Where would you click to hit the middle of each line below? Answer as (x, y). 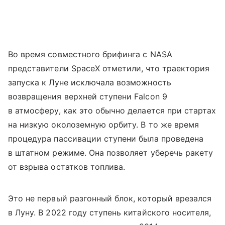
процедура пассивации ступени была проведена (106, 138)
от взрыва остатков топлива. (67, 166)
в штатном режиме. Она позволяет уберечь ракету (111, 152)
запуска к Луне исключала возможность (90, 82)
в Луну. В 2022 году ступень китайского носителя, (110, 212)
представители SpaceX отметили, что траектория (109, 68)
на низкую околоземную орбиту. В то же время (104, 124)
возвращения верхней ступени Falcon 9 (88, 96)
